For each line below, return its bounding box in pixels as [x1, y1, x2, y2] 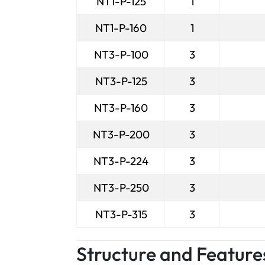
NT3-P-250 [93, 180, 149, 195]
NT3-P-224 [93, 154, 148, 168]
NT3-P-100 [93, 47, 148, 62]
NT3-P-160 [94, 101, 148, 115]
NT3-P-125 [95, 74, 147, 88]
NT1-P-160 [95, 21, 147, 35]
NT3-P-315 [95, 207, 147, 221]
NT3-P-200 [92, 127, 150, 141]
